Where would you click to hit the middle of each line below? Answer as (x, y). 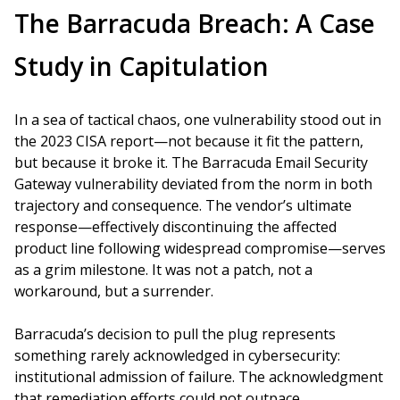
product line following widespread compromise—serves (200, 248)
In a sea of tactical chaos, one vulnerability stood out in (198, 120)
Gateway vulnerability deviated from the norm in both (193, 184)
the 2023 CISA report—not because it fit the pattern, (189, 141)
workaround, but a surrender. (114, 291)
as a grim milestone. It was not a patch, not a (163, 270)
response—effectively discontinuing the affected (175, 227)
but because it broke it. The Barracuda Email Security (191, 162)
